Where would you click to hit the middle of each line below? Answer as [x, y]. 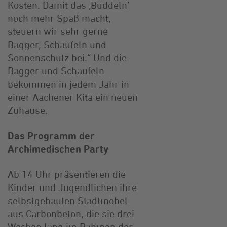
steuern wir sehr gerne [58, 31]
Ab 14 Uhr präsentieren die [67, 174]
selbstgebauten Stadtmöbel [68, 200]
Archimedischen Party [58, 148]
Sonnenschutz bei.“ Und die [67, 57]
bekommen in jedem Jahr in [68, 84]
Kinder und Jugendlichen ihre [72, 187]
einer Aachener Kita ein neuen [73, 97]
